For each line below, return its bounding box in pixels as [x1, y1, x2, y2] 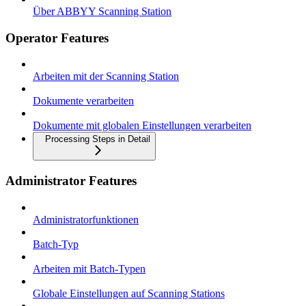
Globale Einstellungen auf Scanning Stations [33, 287, 225, 299]
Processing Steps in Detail [45, 134, 150, 145]
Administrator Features [5, 173, 137, 188]
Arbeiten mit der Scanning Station [33, 70, 179, 83]
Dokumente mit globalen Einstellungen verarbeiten [33, 120, 251, 132]
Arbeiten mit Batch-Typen [33, 262, 145, 275]
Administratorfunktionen [33, 213, 139, 225]
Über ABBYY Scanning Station [33, 5, 171, 17]
